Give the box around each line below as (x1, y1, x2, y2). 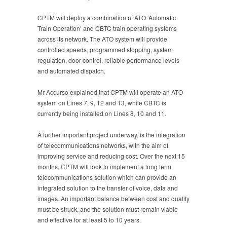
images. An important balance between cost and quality (37, 194, 190, 203)
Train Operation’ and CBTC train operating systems (37, 23, 177, 32)
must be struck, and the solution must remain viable (37, 204, 178, 213)
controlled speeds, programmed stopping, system (37, 45, 173, 54)
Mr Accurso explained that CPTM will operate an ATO (37, 87, 183, 96)
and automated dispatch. (37, 66, 105, 75)
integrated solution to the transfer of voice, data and (37, 183, 178, 192)
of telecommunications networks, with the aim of (37, 140, 168, 149)
